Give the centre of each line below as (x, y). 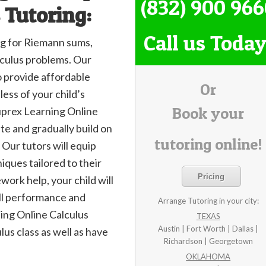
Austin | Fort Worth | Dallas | (208, 229)
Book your (208, 113)
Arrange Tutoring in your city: (208, 201)
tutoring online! (208, 144)
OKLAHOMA (208, 256)
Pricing (211, 177)
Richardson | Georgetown (208, 241)
